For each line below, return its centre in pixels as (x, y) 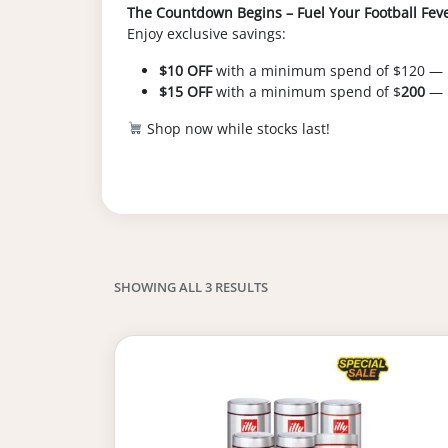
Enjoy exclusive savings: (206, 33)
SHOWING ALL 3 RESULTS (191, 287)
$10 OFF (185, 70)
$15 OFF (185, 91)
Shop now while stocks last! (237, 128)
